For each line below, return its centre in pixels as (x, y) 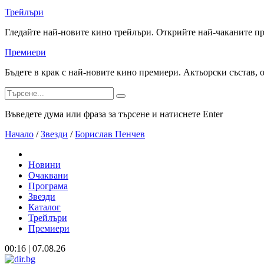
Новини (44, 165)
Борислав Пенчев (110, 134)
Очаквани (48, 175)
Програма (48, 186)
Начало (19, 134)
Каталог (44, 207)
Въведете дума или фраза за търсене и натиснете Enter (114, 114)
